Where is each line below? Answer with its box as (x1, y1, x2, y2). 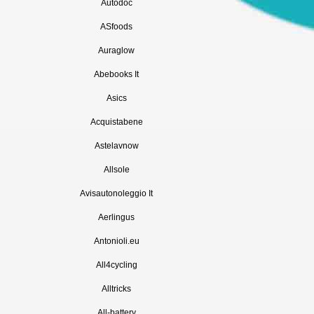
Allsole (103, 165, 130, 175)
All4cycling (95, 260, 137, 270)
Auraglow (98, 46, 135, 55)
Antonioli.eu (93, 236, 139, 246)
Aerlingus (98, 212, 135, 222)
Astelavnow (94, 141, 139, 151)
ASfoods (100, 22, 132, 32)
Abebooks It (94, 69, 139, 79)
